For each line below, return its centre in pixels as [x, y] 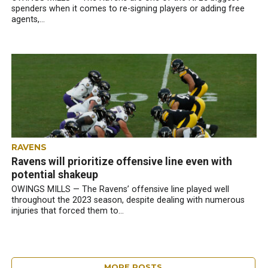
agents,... [28, 19]
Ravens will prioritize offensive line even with [121, 162]
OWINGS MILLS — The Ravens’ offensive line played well [120, 189]
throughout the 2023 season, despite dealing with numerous [128, 200]
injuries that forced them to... [67, 211]
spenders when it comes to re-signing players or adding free [128, 9]
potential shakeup [54, 175]
